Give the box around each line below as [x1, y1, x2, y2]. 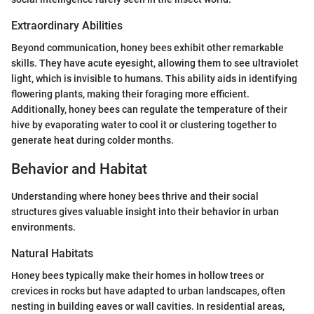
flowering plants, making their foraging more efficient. [11, 88, 250, 100]
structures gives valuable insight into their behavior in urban [11, 205, 279, 217]
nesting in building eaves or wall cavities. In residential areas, [11, 301, 285, 313]
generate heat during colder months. [11, 135, 174, 146]
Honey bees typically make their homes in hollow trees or [11, 270, 264, 282]
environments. [11, 221, 76, 233]
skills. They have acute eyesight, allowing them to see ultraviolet [11, 57, 299, 69]
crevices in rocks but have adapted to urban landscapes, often [11, 285, 285, 297]
